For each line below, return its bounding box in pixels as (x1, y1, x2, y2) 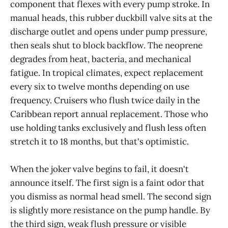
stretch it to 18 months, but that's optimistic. (10, 136, 189, 148)
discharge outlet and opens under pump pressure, (10, 26, 207, 38)
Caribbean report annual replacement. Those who (10, 108, 208, 120)
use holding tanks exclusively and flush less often (10, 122, 206, 134)
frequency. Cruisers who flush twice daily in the (10, 95, 200, 106)
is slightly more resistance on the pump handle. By (10, 205, 210, 216)
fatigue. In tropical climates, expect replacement (10, 67, 204, 79)
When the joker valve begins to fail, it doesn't (10, 163, 189, 175)
